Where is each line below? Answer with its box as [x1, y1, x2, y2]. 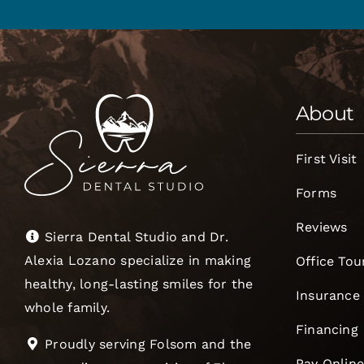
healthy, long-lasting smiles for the [24, 275, 253, 292]
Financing [295, 321, 358, 337]
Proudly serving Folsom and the [40, 336, 252, 352]
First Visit [295, 150, 357, 167]
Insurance [295, 287, 360, 303]
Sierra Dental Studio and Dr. [40, 228, 228, 245]
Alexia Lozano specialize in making [24, 252, 252, 268]
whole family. [24, 299, 110, 315]
